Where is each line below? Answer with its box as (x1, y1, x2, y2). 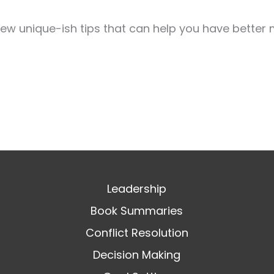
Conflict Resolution (85, 225, 188, 241)
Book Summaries (91, 203, 183, 219)
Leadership (107, 181, 167, 197)
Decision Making (93, 247, 181, 263)
